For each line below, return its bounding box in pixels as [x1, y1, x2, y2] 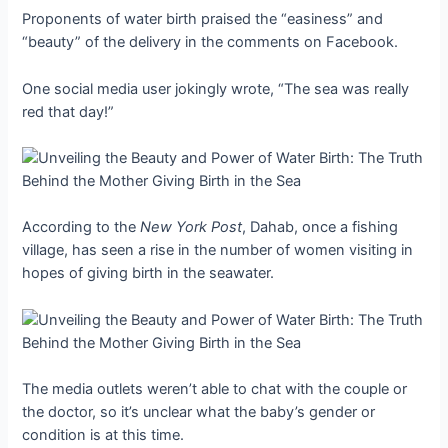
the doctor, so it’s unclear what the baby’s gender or [22, 402, 376, 421]
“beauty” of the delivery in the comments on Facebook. [22, 33, 399, 52]
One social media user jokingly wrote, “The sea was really [22, 79, 410, 98]
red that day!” [22, 102, 115, 121]
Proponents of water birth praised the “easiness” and [22, 10, 384, 29]
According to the [22, 218, 141, 237]
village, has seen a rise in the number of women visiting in [22, 241, 414, 260]
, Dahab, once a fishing [242, 218, 399, 237]
